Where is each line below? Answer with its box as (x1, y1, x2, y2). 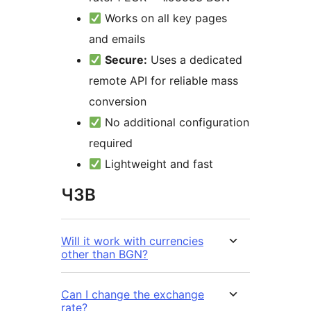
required (89, 136, 133, 151)
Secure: (105, 53, 148, 67)
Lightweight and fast (101, 157, 214, 171)
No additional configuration (101, 115, 250, 130)
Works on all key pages (101, 11, 228, 26)
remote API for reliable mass (89, 74, 238, 88)
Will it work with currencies (61, 234, 203, 249)
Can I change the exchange (61, 287, 204, 302)
